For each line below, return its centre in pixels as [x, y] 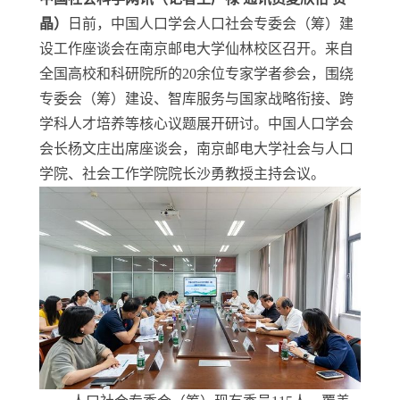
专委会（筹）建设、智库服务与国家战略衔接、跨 [196, 99]
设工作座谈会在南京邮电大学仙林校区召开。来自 [196, 49]
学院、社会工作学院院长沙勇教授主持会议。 [182, 174]
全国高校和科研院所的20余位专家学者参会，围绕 [196, 74]
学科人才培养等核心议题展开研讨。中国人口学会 [196, 124]
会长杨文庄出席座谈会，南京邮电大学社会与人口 [196, 149]
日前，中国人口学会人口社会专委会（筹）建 [211, 24]
